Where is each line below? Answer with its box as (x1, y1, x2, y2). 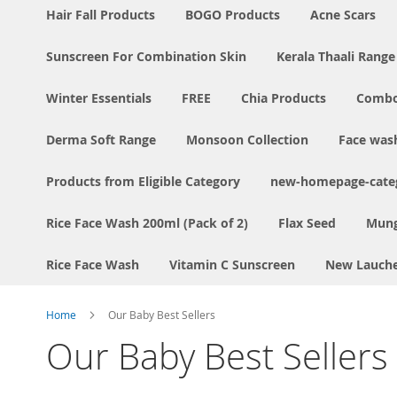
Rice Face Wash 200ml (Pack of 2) (46, 214, 248, 232)
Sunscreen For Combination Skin (46, 48, 246, 66)
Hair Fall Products (46, 6, 155, 24)
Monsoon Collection (186, 131, 308, 149)
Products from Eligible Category (46, 173, 240, 191)
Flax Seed (278, 214, 336, 232)
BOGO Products (185, 6, 280, 24)
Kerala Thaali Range (276, 48, 395, 66)
